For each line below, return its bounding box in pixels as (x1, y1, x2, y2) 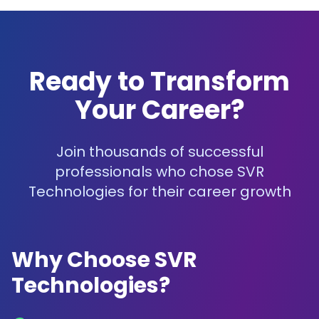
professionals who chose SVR (55, 162, 264, 182)
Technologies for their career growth (28, 182, 291, 202)
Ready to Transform (29, 63, 290, 100)
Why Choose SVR (11, 245, 197, 275)
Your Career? (74, 92, 245, 128)
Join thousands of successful (56, 142, 263, 162)
